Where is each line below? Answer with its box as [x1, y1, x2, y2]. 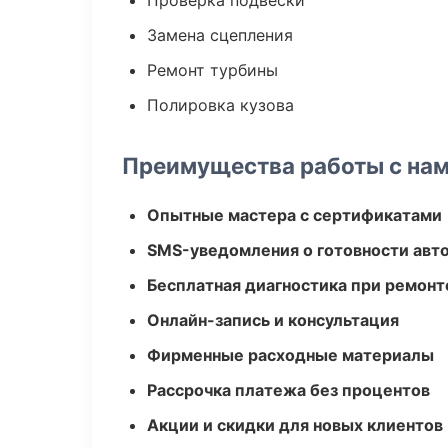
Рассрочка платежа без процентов [147, 380, 430, 400]
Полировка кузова [147, 95, 294, 115]
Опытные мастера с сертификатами [147, 205, 442, 225]
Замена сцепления [147, 25, 293, 45]
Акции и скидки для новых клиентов [147, 415, 443, 435]
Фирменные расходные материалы [147, 345, 434, 365]
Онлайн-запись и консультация [147, 310, 399, 330]
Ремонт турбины [147, 60, 278, 80]
